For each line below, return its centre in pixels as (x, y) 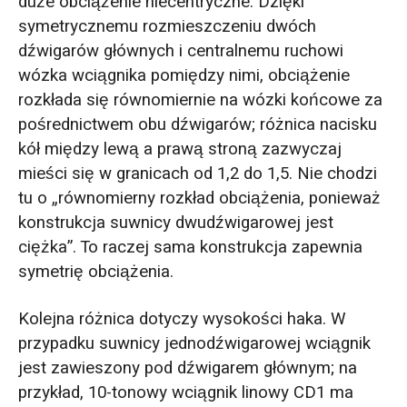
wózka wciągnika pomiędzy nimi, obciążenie (184, 75)
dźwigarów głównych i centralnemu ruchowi (180, 51)
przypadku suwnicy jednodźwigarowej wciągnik (194, 343)
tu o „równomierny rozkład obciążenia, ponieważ (199, 198)
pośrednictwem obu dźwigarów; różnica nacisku (197, 124)
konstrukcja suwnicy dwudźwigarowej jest (175, 223)
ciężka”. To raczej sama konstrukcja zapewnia (190, 247)
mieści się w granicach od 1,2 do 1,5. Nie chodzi (197, 174)
